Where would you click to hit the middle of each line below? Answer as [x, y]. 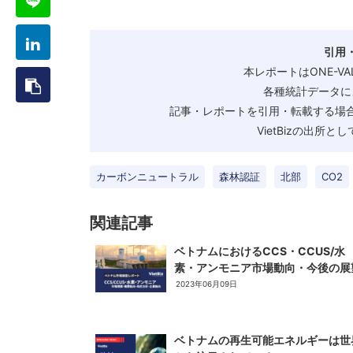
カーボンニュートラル [147, 176]
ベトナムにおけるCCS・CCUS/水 [260, 251]
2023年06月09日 [206, 284]
